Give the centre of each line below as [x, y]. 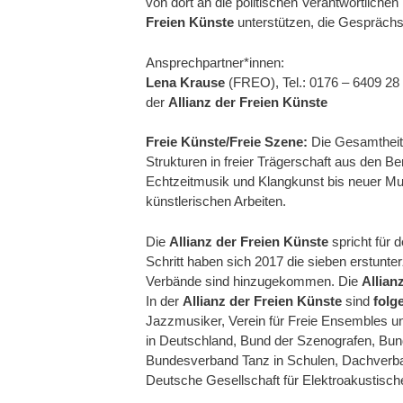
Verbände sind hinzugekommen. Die [254, 281]
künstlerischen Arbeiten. [216, 201]
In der [164, 300]
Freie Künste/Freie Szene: [227, 142]
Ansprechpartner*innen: [215, 62]
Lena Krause [185, 82]
